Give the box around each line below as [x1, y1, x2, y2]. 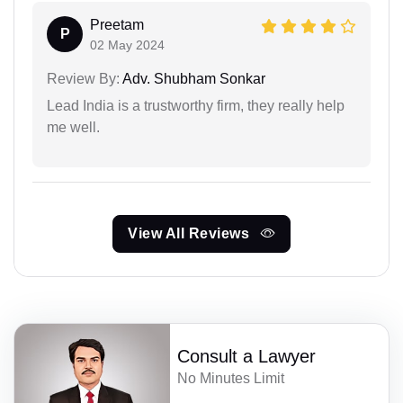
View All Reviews [128, 225, 254, 241]
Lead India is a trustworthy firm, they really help [47, 97, 345, 113]
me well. [47, 119, 100, 135]
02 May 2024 [90, 37, 165, 52]
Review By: [47, 70, 120, 86]
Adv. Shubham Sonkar [120, 70, 265, 86]
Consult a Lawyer [177, 345, 317, 366]
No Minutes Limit [177, 370, 285, 386]
